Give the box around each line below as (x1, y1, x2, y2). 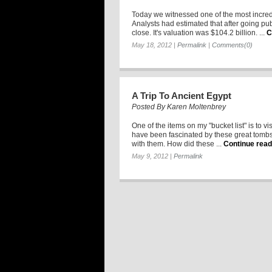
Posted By (132, 103, 167, 112)
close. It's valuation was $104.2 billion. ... (132, 29, 265, 38)
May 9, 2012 (132, 152, 168, 160)
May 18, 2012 (132, 41, 172, 49)
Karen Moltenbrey (167, 103, 226, 112)
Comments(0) (212, 41, 253, 49)
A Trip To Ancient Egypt (132, 90, 231, 101)
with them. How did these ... (132, 140, 222, 149)
